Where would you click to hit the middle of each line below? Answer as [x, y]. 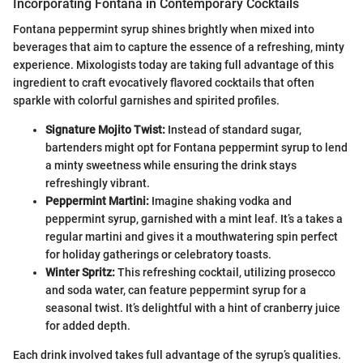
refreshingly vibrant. [98, 184]
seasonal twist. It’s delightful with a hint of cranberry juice [193, 308]
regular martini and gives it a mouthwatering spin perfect [192, 237]
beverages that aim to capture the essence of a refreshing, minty [179, 47]
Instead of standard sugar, [233, 130]
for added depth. [88, 326]
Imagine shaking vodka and [220, 201]
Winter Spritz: [80, 273]
